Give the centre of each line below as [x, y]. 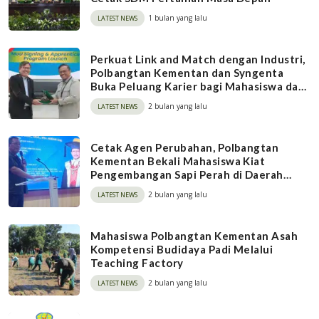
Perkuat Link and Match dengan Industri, [198, 59]
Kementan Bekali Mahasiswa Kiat [178, 161]
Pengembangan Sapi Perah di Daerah [187, 174]
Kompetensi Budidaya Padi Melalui [182, 249]
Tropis [108, 188]
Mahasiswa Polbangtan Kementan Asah [194, 235]
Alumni [109, 99]
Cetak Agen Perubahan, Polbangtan [185, 147]
